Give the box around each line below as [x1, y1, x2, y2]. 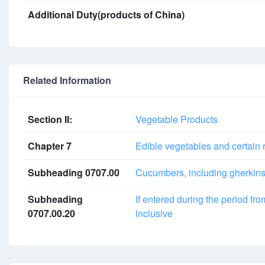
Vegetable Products [135, 112, 218, 126]
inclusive [135, 206, 173, 220]
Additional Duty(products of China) [28, 8, 185, 21]
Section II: [28, 112, 72, 126]
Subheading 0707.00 [28, 166, 119, 179]
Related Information [23, 73, 111, 87]
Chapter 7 [28, 139, 72, 153]
